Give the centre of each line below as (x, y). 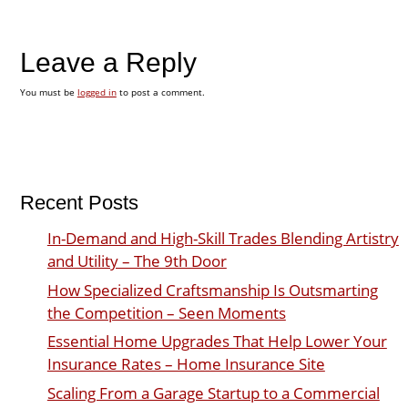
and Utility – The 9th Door (137, 261)
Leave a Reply (108, 62)
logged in (97, 92)
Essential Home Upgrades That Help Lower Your (217, 342)
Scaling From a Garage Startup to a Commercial (213, 393)
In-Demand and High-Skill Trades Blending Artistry (223, 239)
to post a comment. (160, 92)
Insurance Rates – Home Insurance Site (186, 364)
